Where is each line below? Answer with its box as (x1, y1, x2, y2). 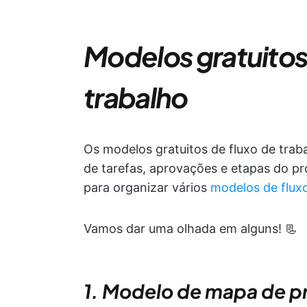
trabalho (84, 79, 188, 114)
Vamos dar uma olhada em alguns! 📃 (84, 221, 297, 236)
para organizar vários (84, 180, 210, 195)
